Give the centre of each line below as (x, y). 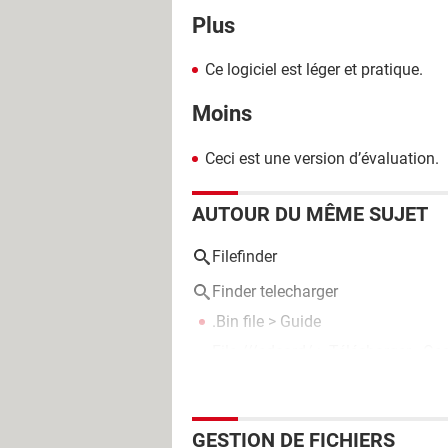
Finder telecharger (275, 291)
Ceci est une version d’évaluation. (322, 158)
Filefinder (244, 256)
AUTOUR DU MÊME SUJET (310, 213)
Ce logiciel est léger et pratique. (314, 69)
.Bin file (238, 321)
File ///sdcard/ (262, 351)
